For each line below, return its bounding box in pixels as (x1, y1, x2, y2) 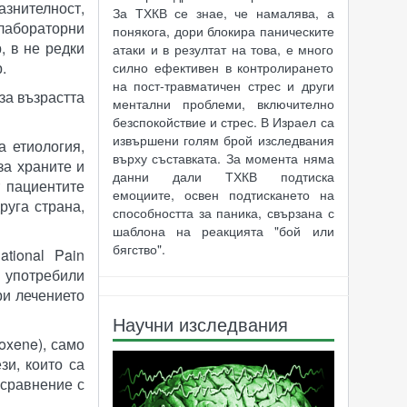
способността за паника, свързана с (113, 203, 334, 222)
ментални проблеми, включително (113, 94, 334, 113)
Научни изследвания (113, 310, 288, 337)
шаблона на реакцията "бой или (113, 221, 334, 240)
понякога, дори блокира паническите (113, 21, 334, 40)
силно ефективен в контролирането (113, 57, 334, 76)
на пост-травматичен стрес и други (113, 75, 334, 94)
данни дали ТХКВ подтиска (113, 166, 334, 185)
